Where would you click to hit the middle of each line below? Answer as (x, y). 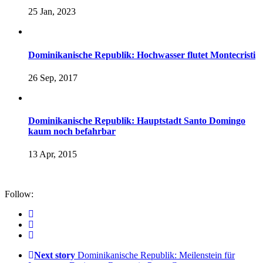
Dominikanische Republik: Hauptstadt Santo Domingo (137, 121)
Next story (55, 255)
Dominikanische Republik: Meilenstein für (156, 255)
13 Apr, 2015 (53, 154)
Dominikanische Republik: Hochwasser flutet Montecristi (142, 55)
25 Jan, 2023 (52, 12)
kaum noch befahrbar (72, 131)
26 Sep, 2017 (53, 77)
